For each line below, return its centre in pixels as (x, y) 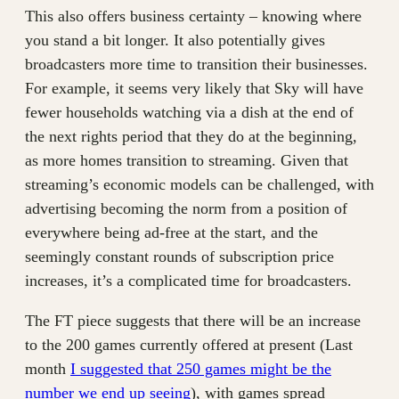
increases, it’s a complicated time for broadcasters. (188, 280)
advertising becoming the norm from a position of (186, 208)
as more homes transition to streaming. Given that (187, 160)
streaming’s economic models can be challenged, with (199, 184)
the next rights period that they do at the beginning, (191, 136)
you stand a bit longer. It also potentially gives (175, 40)
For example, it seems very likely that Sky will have (194, 88)
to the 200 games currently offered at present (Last (189, 344)
